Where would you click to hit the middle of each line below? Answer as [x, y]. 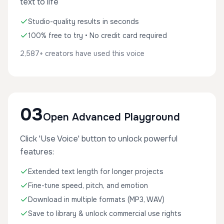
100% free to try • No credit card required [97, 35]
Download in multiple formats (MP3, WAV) [96, 199]
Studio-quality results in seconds [83, 21]
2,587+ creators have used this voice [82, 53]
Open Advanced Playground [111, 117]
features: [37, 152]
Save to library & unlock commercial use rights [105, 213]
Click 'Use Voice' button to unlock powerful [99, 139]
